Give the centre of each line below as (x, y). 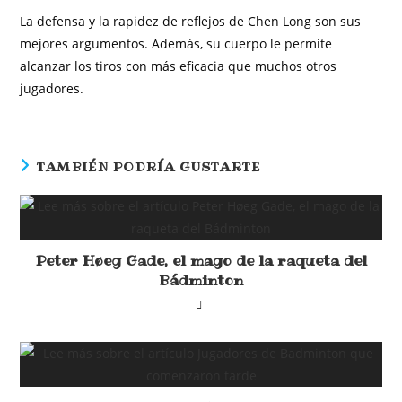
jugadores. (52, 88)
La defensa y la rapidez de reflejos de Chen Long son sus (191, 21)
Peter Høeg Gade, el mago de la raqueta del (201, 260)
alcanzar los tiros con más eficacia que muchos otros (179, 66)
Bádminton (201, 280)
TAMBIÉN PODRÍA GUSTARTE (149, 167)
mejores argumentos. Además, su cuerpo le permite (176, 44)
